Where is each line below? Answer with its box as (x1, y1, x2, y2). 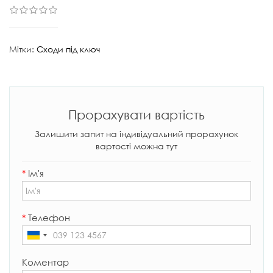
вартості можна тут (96, 140, 177, 152)
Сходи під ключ (37, 43, 100, 55)
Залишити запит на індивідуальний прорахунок (35, 127, 238, 140)
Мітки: (9, 43, 37, 55)
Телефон (26, 211, 70, 224)
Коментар (22, 255, 69, 268)
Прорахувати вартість (68, 107, 205, 122)
